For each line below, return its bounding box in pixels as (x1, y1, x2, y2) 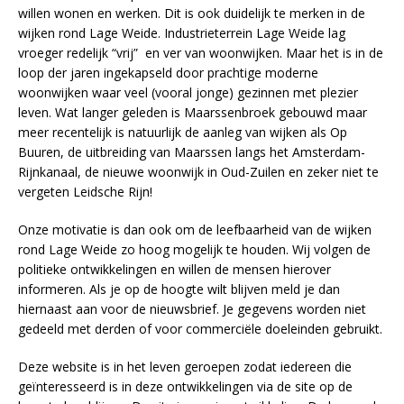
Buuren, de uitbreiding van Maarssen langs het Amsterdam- (18, 143, 365, 161)
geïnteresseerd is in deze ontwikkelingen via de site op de (18, 378, 353, 395)
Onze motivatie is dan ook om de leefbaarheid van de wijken (18, 221, 372, 238)
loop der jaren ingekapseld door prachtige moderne (18, 64, 318, 81)
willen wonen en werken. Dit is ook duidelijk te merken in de (18, 5, 365, 22)
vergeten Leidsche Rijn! (18, 183, 152, 200)
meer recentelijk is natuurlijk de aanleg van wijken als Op (18, 124, 347, 141)
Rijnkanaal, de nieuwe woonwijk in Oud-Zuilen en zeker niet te (18, 163, 379, 180)
